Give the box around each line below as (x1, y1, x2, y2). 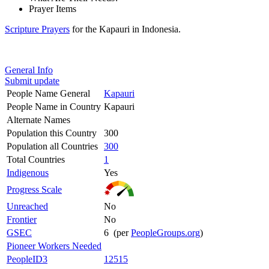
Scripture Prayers (5, 23, 70, 34)
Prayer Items (29, 3, 76, 14)
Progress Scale (7, 184, 62, 195)
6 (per (104, 227, 131, 238)
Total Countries (7, 154, 65, 165)
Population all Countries (7, 141, 98, 151)
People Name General (7, 88, 90, 98)
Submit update (5, 75, 59, 86)
